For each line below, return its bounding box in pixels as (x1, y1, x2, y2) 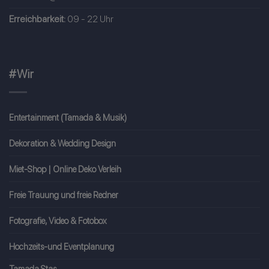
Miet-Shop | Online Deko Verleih (9, 163, 121, 174)
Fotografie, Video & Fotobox (9, 215, 106, 226)
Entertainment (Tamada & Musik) (9, 112, 127, 122)
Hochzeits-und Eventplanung (9, 241, 114, 252)
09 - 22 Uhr (65, 13, 113, 25)
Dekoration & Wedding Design (9, 138, 116, 148)
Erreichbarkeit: (9, 13, 65, 25)
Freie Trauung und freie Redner (9, 189, 118, 200)
